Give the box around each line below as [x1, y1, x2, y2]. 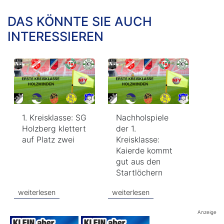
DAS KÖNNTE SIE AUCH [7, 13, 152, 29]
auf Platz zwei [22, 134, 74, 144]
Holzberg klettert [22, 123, 86, 133]
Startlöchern [116, 167, 163, 177]
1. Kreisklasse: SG [22, 112, 86, 122]
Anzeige [197, 208, 216, 215]
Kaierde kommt [116, 145, 173, 155]
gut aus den [116, 156, 161, 166]
